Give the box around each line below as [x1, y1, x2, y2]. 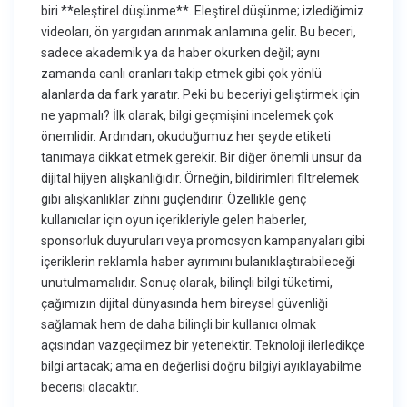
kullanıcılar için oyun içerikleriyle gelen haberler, [41, 213, 308, 228]
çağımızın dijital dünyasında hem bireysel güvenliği [41, 296, 329, 312]
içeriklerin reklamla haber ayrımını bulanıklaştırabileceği [41, 254, 356, 270]
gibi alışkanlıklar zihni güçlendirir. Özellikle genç [41, 192, 307, 207]
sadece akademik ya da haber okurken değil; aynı [41, 45, 321, 61]
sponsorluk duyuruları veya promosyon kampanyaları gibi [41, 233, 366, 249]
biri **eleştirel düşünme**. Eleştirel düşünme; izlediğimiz [41, 4, 365, 19]
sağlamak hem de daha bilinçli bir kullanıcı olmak [41, 317, 317, 333]
